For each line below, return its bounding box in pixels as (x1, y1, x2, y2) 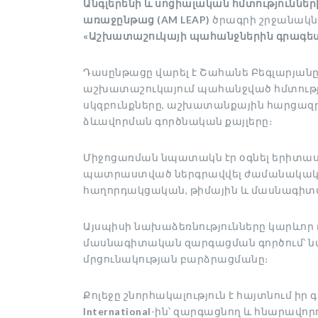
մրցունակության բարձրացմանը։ (83, 253, 269, 265)
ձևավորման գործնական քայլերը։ (83, 115, 273, 127)
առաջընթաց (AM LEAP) (83, 13, 210, 26)
